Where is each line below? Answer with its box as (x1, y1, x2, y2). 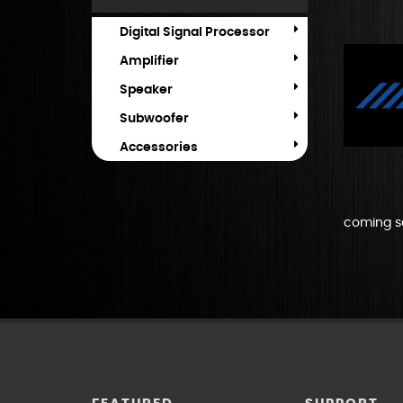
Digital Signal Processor (120, 26, 270, 39)
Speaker (120, 84, 173, 96)
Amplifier (120, 55, 179, 67)
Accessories (120, 141, 198, 154)
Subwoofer (120, 112, 189, 125)
